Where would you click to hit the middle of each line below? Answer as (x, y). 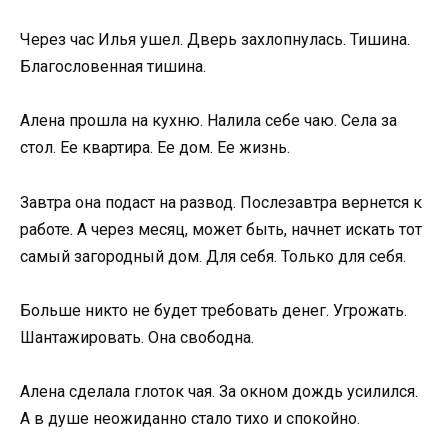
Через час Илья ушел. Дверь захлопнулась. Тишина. (215, 40)
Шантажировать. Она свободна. (137, 337)
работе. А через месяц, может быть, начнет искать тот (221, 229)
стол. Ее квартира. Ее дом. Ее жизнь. (155, 148)
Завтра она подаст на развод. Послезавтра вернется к (221, 202)
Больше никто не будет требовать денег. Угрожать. (213, 310)
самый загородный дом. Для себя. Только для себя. (213, 256)
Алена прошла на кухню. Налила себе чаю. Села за (208, 121)
